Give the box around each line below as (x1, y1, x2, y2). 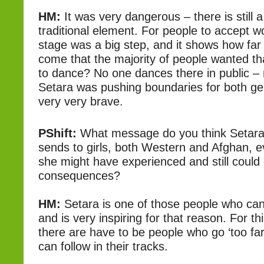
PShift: (38, 127, 77, 140)
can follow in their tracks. (38, 240, 168, 253)
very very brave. (38, 95, 123, 108)
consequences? (38, 169, 120, 182)
